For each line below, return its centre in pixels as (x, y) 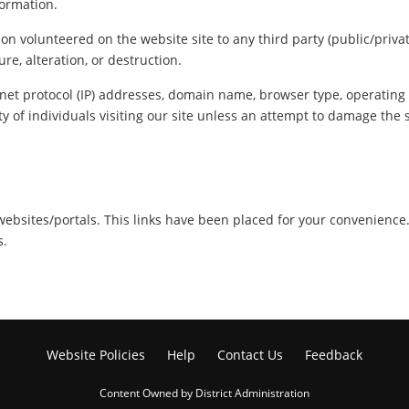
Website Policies (96, 355)
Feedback (334, 355)
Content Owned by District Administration (204, 393)
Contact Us (250, 355)
